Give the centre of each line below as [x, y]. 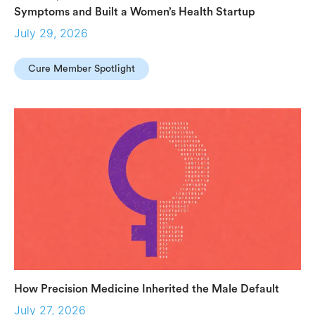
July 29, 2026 [51, 33]
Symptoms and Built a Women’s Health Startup [135, 12]
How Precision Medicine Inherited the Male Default [147, 289]
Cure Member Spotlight [82, 69]
